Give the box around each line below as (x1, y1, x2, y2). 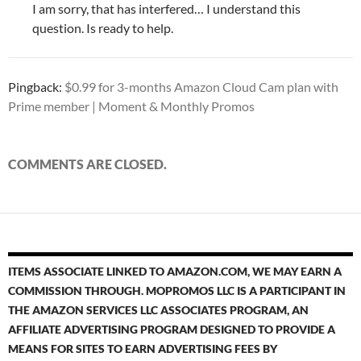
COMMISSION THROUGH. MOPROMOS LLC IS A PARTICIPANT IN (8, 284, 346, 298)
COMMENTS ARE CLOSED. (8, 156, 167, 172)
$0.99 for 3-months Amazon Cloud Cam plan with (64, 79, 338, 95)
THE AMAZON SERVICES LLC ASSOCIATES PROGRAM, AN (8, 303, 309, 317)
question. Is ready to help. (32, 20, 173, 36)
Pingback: (8, 79, 64, 95)
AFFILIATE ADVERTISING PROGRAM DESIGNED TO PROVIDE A (8, 322, 335, 337)
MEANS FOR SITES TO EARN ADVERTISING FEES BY (8, 342, 277, 356)
